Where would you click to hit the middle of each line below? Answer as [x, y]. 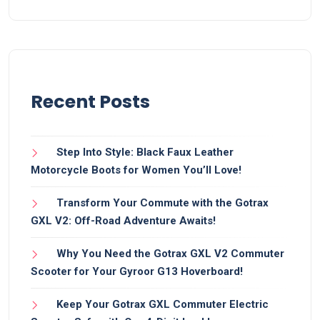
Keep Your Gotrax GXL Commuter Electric [162, 305]
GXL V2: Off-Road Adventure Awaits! [123, 221]
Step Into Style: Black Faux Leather [145, 152]
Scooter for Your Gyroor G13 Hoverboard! [137, 272]
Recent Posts [90, 102]
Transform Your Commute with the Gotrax [162, 203]
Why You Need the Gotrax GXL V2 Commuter [170, 254]
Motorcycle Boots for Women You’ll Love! [136, 170]
